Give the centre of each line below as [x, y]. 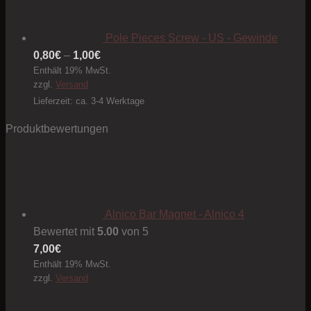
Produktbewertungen [57, 129]
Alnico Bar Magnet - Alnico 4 [175, 215]
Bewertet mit [65, 232]
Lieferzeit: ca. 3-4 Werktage [89, 101]
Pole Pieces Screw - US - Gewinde [192, 38]
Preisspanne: [133, 55]
